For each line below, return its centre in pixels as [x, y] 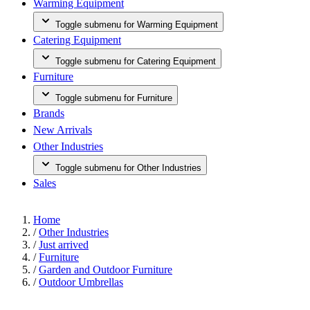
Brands [49, 113]
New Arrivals [63, 130]
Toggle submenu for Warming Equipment [137, 25]
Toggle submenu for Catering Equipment [136, 61]
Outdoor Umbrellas [81, 282]
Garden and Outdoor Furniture [106, 270]
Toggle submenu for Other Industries [128, 168]
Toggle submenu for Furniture [114, 98]
